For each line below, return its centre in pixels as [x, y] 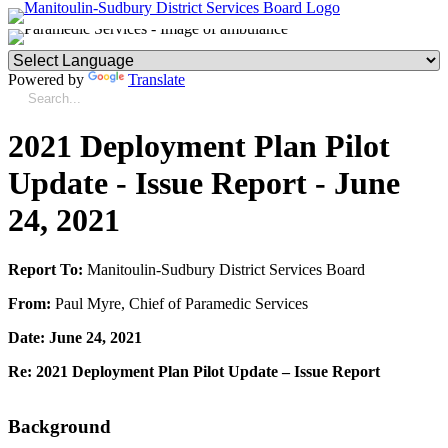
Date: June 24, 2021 [75, 337]
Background [59, 426]
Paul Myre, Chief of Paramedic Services [179, 303]
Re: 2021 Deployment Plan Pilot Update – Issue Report [194, 371]
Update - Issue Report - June [204, 183]
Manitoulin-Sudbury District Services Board [224, 269]
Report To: [45, 269]
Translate [156, 79]
